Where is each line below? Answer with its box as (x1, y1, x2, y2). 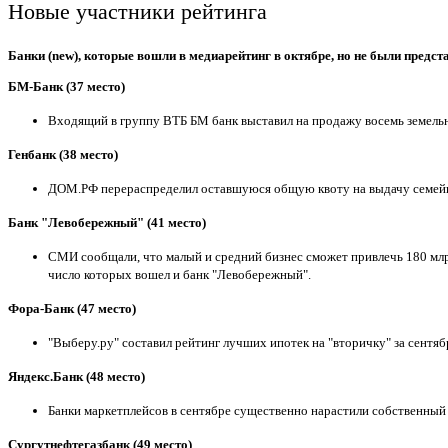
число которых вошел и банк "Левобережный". (48, 266, 314, 282)
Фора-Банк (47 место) (8, 300, 136, 316)
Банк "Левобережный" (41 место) (8, 214, 206, 230)
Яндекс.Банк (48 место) (8, 368, 145, 384)
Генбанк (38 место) (8, 146, 118, 162)
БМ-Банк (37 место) (8, 78, 125, 94)
